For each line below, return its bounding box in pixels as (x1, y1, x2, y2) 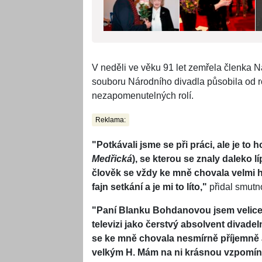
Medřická (92, 154, 132, 164)
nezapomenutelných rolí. (92, 91, 194, 101)
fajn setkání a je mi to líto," (92, 182, 207, 192)
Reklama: (95, 116, 126, 125)
